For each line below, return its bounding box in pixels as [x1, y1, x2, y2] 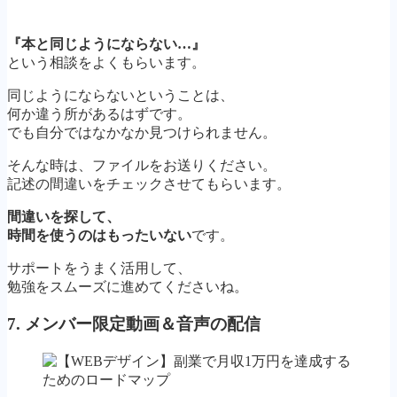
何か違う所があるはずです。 [7, 105, 191, 121]
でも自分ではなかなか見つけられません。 [7, 124, 276, 140]
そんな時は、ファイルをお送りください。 [7, 157, 276, 173]
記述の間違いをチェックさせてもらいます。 [7, 175, 291, 191]
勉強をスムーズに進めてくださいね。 [7, 278, 248, 294]
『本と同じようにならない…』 [7, 35, 206, 51]
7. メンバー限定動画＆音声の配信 [7, 315, 261, 334]
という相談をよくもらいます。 [7, 54, 206, 70]
